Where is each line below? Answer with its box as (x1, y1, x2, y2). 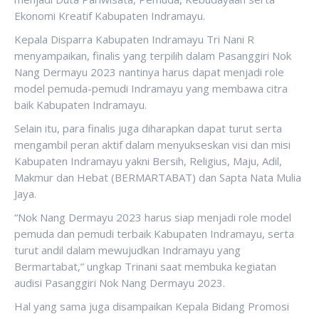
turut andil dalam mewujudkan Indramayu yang (14, 243, 241, 257)
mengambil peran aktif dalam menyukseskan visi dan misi (14, 137, 291, 152)
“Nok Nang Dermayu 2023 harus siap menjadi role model (14, 210, 291, 224)
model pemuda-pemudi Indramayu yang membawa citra (14, 81, 288, 95)
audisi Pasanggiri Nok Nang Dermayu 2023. (14, 276, 225, 290)
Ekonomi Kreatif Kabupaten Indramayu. (14, 9, 205, 23)
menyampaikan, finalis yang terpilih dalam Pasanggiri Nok (14, 48, 291, 63)
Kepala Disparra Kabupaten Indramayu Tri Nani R (14, 32, 254, 46)
